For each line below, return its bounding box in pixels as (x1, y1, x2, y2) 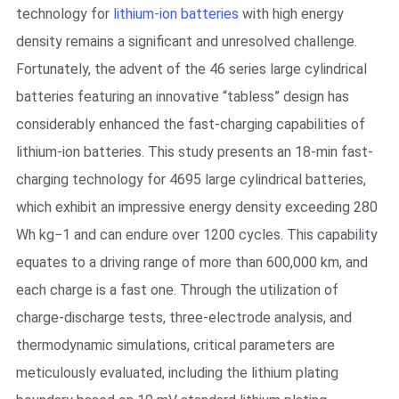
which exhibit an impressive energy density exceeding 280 (15, 198, 378, 216)
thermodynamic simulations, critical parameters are (15, 336, 335, 354)
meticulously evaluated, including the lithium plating (15, 363, 338, 381)
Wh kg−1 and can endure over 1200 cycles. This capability (15, 225, 378, 243)
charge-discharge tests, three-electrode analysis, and (15, 308, 352, 326)
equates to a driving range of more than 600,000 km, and (15, 253, 368, 271)
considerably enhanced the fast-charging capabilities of (15, 115, 365, 133)
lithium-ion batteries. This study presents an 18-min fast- (15, 142, 373, 160)
